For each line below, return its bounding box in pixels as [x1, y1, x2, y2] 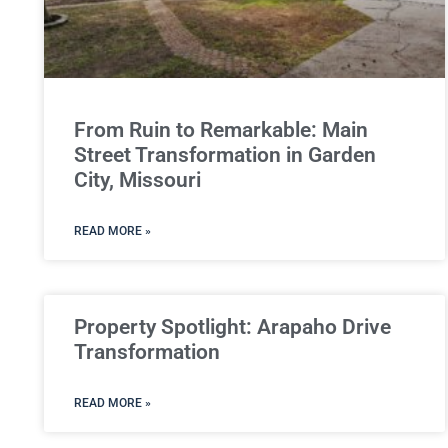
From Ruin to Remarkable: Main [73, 117, 368, 142]
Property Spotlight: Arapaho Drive [73, 314, 391, 339]
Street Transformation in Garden [73, 142, 376, 167]
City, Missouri [73, 167, 201, 192]
